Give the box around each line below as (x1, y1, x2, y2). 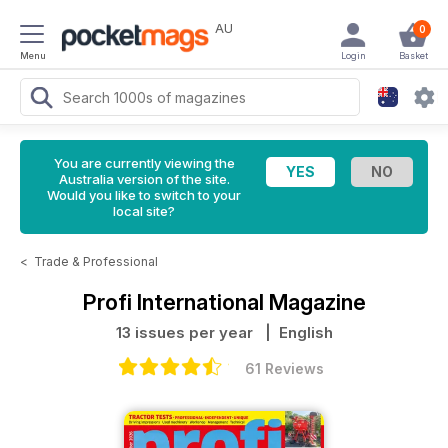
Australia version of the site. (58, 171, 230, 187)
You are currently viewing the (53, 155, 235, 171)
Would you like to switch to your (47, 187, 241, 203)
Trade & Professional (34, 254, 158, 269)
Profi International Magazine (82, 289, 366, 315)
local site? (113, 203, 175, 219)
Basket (398, 50, 428, 61)
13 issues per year (115, 323, 257, 342)
